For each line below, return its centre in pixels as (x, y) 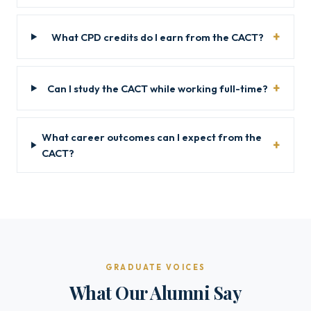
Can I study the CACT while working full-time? (157, 88)
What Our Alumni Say (155, 292)
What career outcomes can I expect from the (151, 137)
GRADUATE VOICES (155, 267)
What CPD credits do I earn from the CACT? (157, 37)
